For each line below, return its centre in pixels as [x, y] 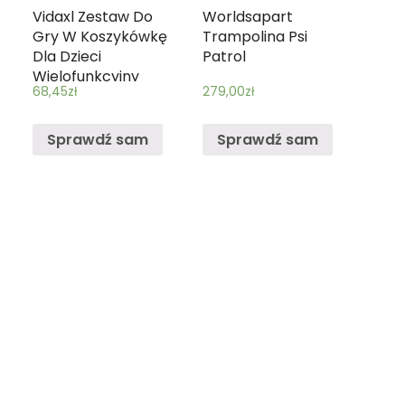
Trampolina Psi [255, 36]
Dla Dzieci [66, 56]
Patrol [225, 56]
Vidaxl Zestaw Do [92, 16]
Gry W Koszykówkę [99, 36]
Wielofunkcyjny [85, 76]
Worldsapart [248, 16]
